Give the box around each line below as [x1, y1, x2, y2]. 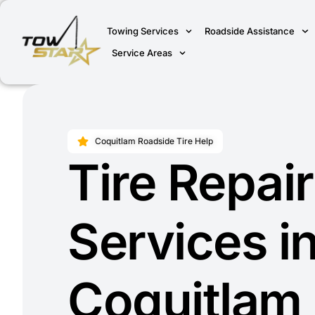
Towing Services [107, 25, 179, 37]
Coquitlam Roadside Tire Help [95, 136, 213, 146]
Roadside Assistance [205, 25, 295, 37]
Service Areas [112, 47, 173, 58]
